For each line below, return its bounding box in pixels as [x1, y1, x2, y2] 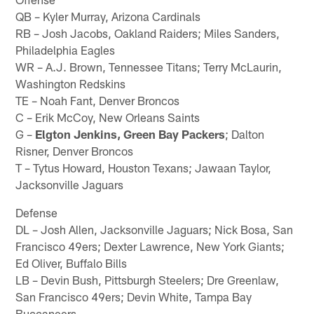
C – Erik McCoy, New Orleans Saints [15, 109, 200, 124]
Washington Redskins [15, 76, 126, 90]
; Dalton [225, 126, 265, 141]
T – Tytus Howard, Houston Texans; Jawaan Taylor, [15, 160, 272, 175]
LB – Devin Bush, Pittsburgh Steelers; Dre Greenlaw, [15, 272, 280, 287]
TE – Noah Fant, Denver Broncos [15, 93, 180, 107]
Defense [15, 205, 58, 219]
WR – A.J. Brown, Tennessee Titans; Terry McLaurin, [15, 59, 282, 74]
